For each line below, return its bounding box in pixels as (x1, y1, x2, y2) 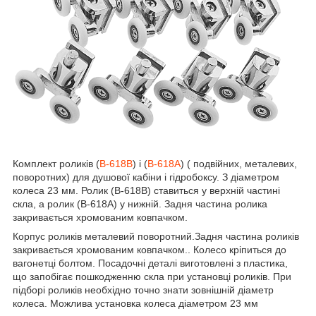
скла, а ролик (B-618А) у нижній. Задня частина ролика (13, 198, 267, 210)
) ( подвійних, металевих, (181, 158, 297, 170)
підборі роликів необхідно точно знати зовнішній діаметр (13, 284, 274, 296)
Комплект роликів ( (13, 158, 99, 170)
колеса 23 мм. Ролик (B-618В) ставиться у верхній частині (13, 185, 280, 197)
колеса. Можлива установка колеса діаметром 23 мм (13, 298, 258, 310)
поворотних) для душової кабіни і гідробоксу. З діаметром (13, 171, 279, 183)
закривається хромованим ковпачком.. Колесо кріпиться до (13, 244, 286, 256)
